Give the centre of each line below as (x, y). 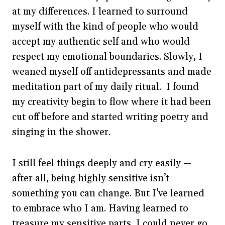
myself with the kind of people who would (105, 26)
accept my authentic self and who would (101, 41)
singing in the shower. (63, 132)
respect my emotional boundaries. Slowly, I (107, 57)
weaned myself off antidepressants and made (112, 72)
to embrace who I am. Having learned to (100, 208)
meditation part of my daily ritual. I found (105, 87)
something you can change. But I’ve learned (108, 193)
